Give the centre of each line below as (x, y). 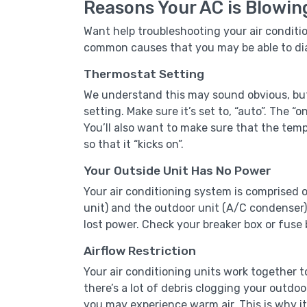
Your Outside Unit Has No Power (177, 171)
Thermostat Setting (144, 74)
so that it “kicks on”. (134, 144)
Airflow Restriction (140, 251)
